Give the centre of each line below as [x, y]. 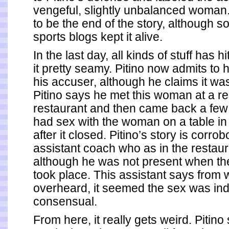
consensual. [65, 201]
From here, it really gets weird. [114, 220]
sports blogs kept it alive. [98, 37]
